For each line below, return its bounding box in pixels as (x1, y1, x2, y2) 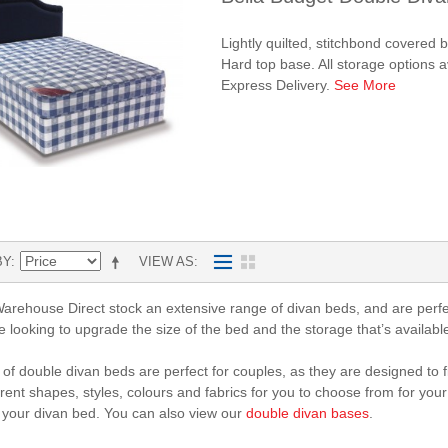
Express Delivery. (221, 76, 334, 93)
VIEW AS (139, 253, 194, 269)
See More (334, 76, 396, 93)
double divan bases (246, 404, 369, 421)
